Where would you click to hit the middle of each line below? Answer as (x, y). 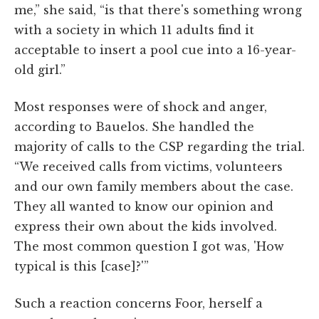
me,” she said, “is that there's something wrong (158, 10)
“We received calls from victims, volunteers (148, 166)
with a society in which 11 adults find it (134, 30)
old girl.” (40, 69)
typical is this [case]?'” (82, 266)
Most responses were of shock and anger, (141, 106)
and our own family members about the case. (154, 186)
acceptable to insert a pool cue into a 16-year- (155, 49)
